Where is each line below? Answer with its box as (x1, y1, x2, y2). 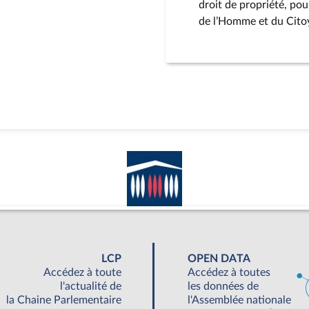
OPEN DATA (188, 253, 250, 265)
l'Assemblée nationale (188, 295, 291, 306)
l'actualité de (59, 281, 121, 292)
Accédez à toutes (188, 267, 270, 279)
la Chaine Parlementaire (6, 295, 121, 306)
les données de (188, 281, 259, 292)
